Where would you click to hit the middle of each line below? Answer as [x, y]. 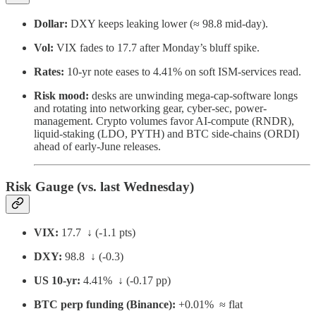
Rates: [49, 71]
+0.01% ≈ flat [209, 305]
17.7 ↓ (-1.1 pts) [97, 233]
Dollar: [51, 23]
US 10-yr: [57, 281]
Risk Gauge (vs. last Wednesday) [100, 186]
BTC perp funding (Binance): [105, 305]
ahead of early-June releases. [97, 146]
